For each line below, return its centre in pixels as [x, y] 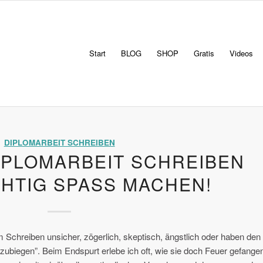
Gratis [204, 53]
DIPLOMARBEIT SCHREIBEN [59, 142]
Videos [241, 53]
